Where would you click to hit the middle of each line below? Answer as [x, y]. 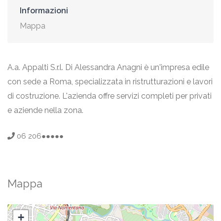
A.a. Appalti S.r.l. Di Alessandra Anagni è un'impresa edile [108, 67]
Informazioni [44, 11]
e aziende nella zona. [45, 110]
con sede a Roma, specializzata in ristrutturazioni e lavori [110, 82]
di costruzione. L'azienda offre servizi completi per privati [110, 96]
